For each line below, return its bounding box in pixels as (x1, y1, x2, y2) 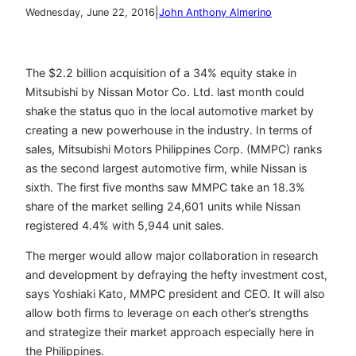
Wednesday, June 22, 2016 (25, 6, 155, 19)
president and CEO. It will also (168, 287, 325, 301)
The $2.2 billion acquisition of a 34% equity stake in (25, 66, 296, 80)
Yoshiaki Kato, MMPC (49, 287, 165, 301)
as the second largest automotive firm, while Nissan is (25, 161, 307, 176)
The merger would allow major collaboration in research (25, 249, 318, 263)
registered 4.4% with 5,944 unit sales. (25, 219, 224, 233)
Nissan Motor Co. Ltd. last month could (98, 85, 304, 99)
